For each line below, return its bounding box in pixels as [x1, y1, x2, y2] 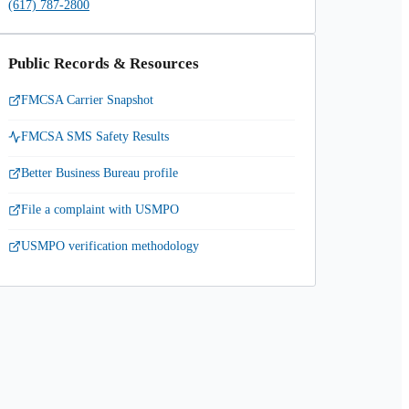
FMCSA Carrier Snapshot [21, 93, 153, 107]
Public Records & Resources [8, 55, 199, 72]
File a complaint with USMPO [21, 203, 179, 216]
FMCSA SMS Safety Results [21, 130, 169, 143]
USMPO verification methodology [21, 239, 199, 253]
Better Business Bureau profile [21, 166, 178, 180]
